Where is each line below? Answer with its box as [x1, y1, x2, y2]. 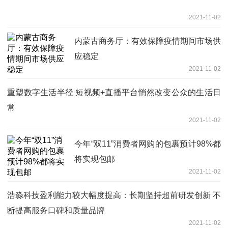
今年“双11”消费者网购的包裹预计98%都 [74, 139, 221, 149]
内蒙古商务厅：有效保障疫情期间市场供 [74, 37, 221, 46]
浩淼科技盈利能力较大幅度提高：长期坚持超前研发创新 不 [7, 191, 221, 200]
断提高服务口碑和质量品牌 [7, 206, 105, 215]
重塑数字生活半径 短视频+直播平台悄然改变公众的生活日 [7, 88, 221, 97]
